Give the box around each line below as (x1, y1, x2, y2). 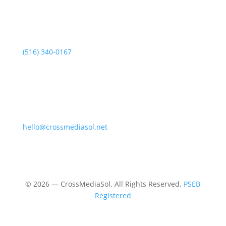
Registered (94, 190, 131, 200)
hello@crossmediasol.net (22, 122, 107, 132)
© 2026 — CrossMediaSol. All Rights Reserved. (25, 179, 184, 189)
